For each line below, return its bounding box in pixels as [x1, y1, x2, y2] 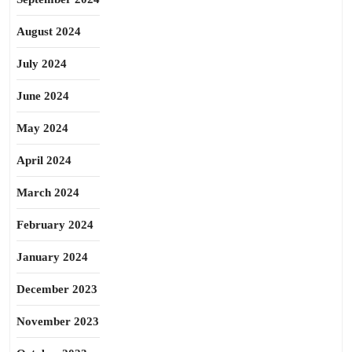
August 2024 [16, 25, 81, 38]
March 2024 [16, 186, 79, 199]
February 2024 [16, 218, 93, 231]
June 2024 [16, 90, 69, 102]
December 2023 [16, 283, 97, 295]
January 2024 [16, 251, 88, 263]
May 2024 [16, 122, 68, 134]
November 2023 [16, 315, 99, 328]
